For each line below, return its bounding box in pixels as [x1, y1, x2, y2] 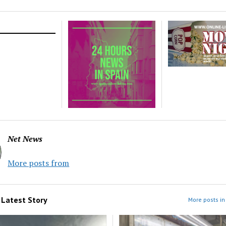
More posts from [8, 157, 70, 169]
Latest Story [1, 195, 48, 205]
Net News [8, 133, 43, 145]
